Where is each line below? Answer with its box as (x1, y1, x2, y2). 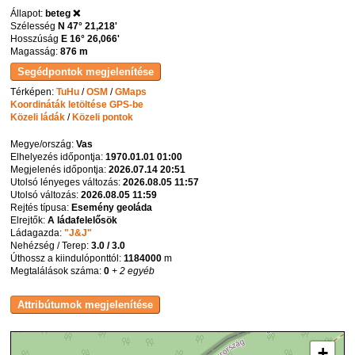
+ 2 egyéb (109, 265, 155, 277)
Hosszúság (10, 32, 62, 44)
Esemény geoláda (71, 201, 153, 213)
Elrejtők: (10, 214, 48, 226)
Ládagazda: (10, 227, 65, 239)
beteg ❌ (45, 7, 81, 19)
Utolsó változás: (10, 189, 82, 200)
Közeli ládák (10, 111, 66, 123)
